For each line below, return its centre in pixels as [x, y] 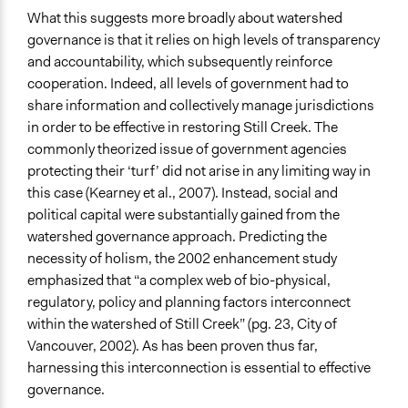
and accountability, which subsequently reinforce [180, 62]
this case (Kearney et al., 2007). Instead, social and [183, 193]
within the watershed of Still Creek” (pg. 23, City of [182, 324]
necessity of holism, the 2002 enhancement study [182, 259]
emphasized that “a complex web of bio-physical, [179, 280]
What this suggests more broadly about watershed [185, 18]
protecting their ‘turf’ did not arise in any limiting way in [199, 171]
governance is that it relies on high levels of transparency [204, 40]
